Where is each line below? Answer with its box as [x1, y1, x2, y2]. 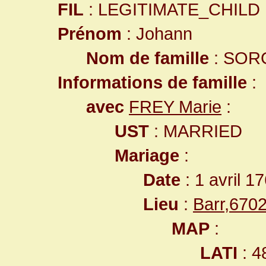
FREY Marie [129, 97, 221, 116]
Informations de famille [58, 72, 247, 92]
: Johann [122, 24, 192, 43]
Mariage [115, 145, 179, 165]
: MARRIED [149, 121, 242, 141]
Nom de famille [86, 48, 209, 68]
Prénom [58, 24, 122, 43]
